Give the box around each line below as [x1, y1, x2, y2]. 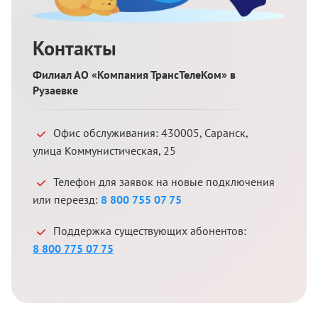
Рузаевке [33, 82, 78, 97]
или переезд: [33, 192, 101, 207]
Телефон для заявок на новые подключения [53, 174, 275, 189]
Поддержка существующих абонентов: [53, 223, 246, 238]
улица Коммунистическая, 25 [33, 143, 176, 158]
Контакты [33, 34, 116, 61]
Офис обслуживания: [53, 125, 161, 140]
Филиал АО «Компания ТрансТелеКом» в [33, 67, 236, 82]
